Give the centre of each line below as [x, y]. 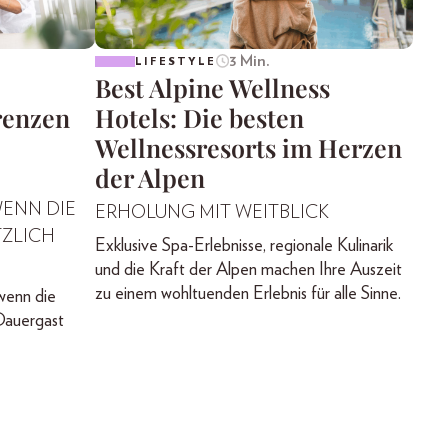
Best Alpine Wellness [212, 88]
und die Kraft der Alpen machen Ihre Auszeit [248, 270]
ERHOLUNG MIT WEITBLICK [211, 213]
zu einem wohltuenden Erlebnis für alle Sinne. [247, 294]
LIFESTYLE [175, 61]
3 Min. [250, 61]
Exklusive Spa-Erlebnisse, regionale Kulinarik [243, 246]
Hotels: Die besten [199, 118]
